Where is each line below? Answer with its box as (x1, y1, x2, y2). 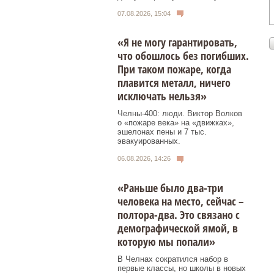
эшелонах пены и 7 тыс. (117, 127, 207, 137)
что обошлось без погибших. (117, 48, 249, 64)
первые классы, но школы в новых (117, 263, 246, 273)
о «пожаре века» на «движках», (117, 118, 234, 128)
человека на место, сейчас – (117, 193, 244, 209)
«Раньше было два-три (117, 180, 223, 195)
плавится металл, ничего (117, 75, 231, 91)
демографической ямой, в (117, 220, 238, 235)
